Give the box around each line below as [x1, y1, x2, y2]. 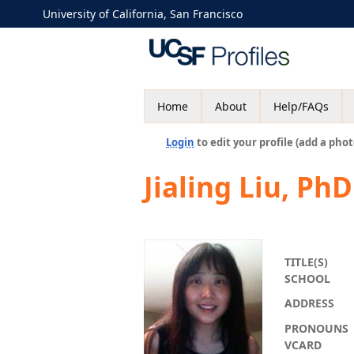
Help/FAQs [273, 99, 329, 114]
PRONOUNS [284, 321, 348, 336]
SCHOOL [284, 271, 330, 286]
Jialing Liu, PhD [144, 168, 352, 205]
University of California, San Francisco [43, 6, 243, 21]
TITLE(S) [284, 254, 328, 269]
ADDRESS [284, 296, 334, 311]
